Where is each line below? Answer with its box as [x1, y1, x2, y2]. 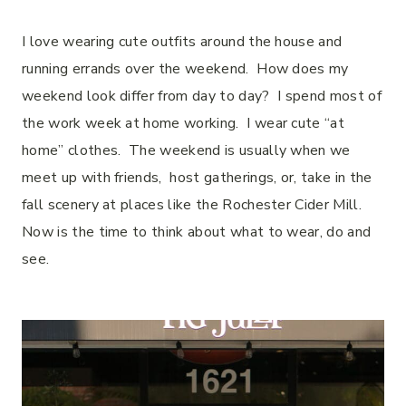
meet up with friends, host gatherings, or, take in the [22, 168, 372, 188]
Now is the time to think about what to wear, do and [22, 222, 372, 242]
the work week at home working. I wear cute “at [22, 113, 345, 133]
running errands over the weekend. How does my [22, 59, 349, 79]
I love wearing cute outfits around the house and [22, 32, 343, 52]
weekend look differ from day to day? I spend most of [22, 86, 382, 106]
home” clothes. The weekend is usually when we [22, 140, 351, 160]
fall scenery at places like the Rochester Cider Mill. [22, 195, 366, 215]
